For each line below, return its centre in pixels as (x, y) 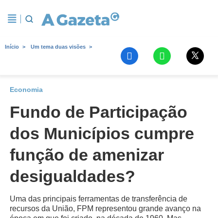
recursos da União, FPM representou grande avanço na (105, 209)
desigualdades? (73, 176)
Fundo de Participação (99, 112)
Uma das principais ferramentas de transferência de (99, 199)
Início (12, 47)
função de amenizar (87, 155)
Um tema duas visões (58, 47)
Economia (26, 90)
